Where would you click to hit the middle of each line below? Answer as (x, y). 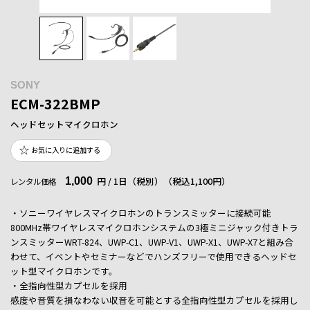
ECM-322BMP (55, 103)
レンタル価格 (33, 181)
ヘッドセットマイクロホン (64, 124)
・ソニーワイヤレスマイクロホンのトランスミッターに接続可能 (141, 212)
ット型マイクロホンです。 (64, 271)
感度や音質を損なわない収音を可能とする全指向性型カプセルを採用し (154, 300)
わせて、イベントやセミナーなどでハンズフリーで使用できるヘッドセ (154, 256)
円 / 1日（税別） (130, 181)
